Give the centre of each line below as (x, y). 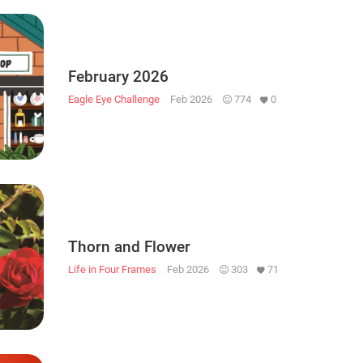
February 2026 (118, 76)
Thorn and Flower (129, 246)
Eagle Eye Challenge (114, 99)
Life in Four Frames (112, 269)
